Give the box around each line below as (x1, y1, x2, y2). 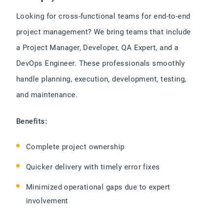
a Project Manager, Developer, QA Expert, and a (16, 43, 179, 53)
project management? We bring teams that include (16, 27, 191, 37)
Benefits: (16, 117, 48, 126)
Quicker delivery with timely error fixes (26, 163, 160, 172)
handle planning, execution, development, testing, (16, 75, 187, 84)
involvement (26, 196, 68, 206)
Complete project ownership (26, 142, 125, 152)
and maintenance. (16, 90, 78, 100)
